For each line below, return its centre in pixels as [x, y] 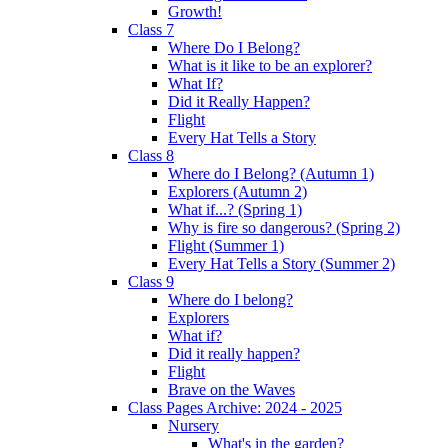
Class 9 [151, 281]
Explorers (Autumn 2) [237, 191]
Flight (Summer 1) [226, 245]
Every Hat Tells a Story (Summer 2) [281, 263]
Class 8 [151, 155]
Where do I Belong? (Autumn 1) [271, 173]
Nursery [193, 425]
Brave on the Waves [231, 389]
